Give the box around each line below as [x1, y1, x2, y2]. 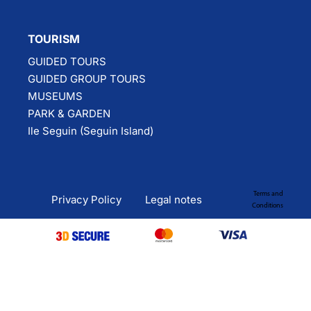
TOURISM [28, 31, 80, 46]
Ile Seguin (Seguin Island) [28, 124, 153, 137]
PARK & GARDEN [28, 106, 110, 120]
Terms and [253, 190, 283, 198]
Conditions [251, 201, 283, 210]
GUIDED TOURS [28, 54, 106, 68]
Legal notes [145, 193, 203, 207]
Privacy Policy [51, 193, 121, 207]
